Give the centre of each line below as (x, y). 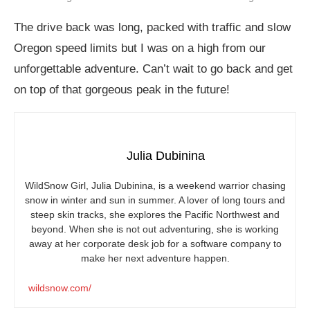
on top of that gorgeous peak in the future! (122, 90)
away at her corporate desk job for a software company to (155, 244)
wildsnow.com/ (60, 288)
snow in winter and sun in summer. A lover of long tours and (155, 200)
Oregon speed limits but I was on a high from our (140, 48)
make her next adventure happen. (155, 258)
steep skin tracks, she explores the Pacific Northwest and (155, 215)
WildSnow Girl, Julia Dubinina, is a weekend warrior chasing (155, 186)
